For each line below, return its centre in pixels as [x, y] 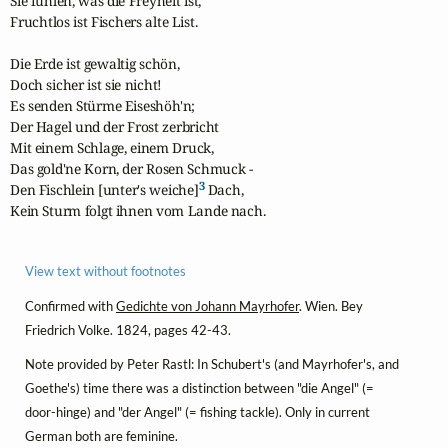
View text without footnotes [105, 271]
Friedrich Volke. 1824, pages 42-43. [128, 329]
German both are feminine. [101, 435]
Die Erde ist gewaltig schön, [95, 63]
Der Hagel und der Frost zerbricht [115, 126]
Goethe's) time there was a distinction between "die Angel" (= [199, 387]
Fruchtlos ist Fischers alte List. [104, 21]
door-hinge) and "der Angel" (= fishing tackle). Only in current [197, 411]
